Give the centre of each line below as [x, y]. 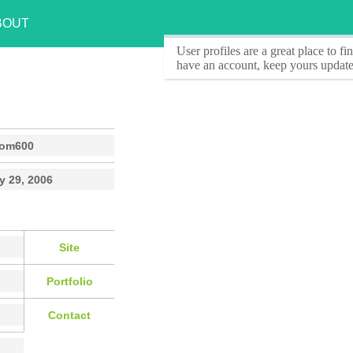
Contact [69, 315]
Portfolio [69, 281]
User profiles [208, 51]
